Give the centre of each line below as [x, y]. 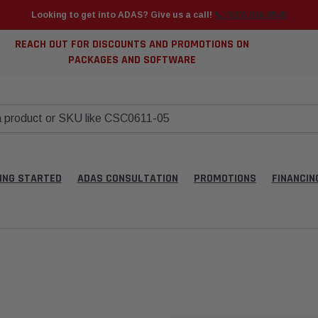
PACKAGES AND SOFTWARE [132, 60]
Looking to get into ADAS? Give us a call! [123, 15]
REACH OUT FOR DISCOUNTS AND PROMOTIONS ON [132, 44]
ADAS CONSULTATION [127, 179]
